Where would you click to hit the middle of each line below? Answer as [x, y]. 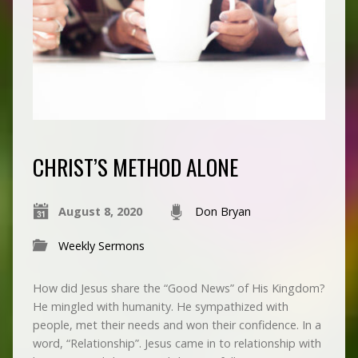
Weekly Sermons [101, 246]
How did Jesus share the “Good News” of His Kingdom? [179, 288]
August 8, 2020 [100, 212]
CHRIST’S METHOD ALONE [135, 167]
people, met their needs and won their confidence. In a [177, 325]
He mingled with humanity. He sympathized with [160, 307]
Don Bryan [223, 212]
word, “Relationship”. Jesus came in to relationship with [177, 344]
